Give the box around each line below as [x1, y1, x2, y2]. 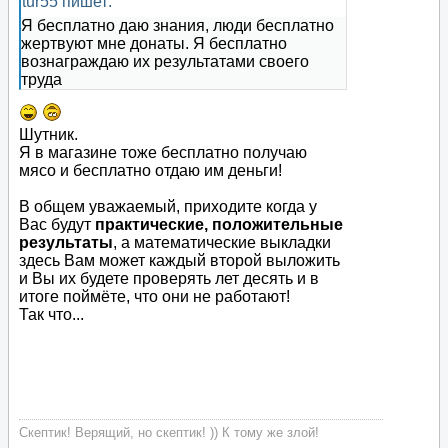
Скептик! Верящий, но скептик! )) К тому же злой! [19, 425, 319, 441]
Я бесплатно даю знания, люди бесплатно [21, 17, 334, 35]
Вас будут [19, 216, 95, 234]
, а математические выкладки [113, 234, 331, 252]
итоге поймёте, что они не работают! [19, 288, 290, 306]
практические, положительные [95, 216, 343, 234]
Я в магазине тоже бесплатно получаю [19, 144, 307, 162]
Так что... [19, 306, 84, 324]
